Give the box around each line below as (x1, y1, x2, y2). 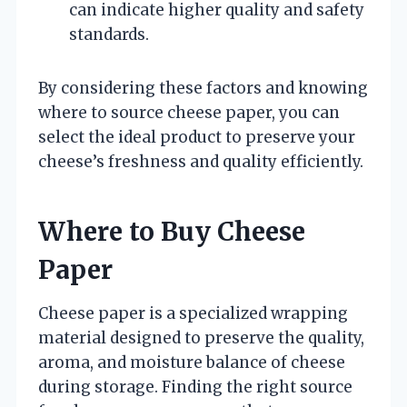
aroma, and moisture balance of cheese (38, 352, 345, 372)
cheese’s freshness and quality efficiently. (38, 151, 363, 172)
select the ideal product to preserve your (38, 126, 355, 147)
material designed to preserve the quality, (38, 327, 364, 348)
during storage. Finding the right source (38, 376, 352, 397)
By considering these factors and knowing (38, 77, 368, 98)
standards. (69, 24, 149, 45)
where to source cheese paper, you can (38, 102, 340, 123)
